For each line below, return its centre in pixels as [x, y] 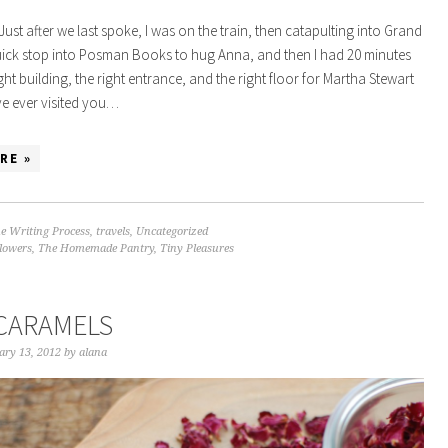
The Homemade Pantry [96, 248]
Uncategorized [172, 231]
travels [113, 231]
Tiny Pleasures [197, 248]
